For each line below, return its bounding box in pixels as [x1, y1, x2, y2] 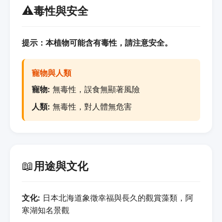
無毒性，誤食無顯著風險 [50, 84, 140, 94]
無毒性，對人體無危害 [50, 101, 132, 111]
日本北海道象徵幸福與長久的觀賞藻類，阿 [40, 192, 193, 203]
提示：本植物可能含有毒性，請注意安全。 [22, 37, 172, 48]
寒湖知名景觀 [22, 205, 69, 215]
